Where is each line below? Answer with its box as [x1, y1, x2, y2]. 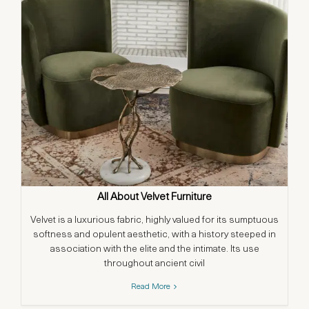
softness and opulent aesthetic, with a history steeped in [33, 229, 276, 240]
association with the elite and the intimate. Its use [50, 243, 259, 255]
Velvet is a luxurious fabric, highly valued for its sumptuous [30, 215, 279, 226]
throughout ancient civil [104, 258, 205, 269]
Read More [131, 282, 172, 291]
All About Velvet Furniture [97, 192, 212, 203]
